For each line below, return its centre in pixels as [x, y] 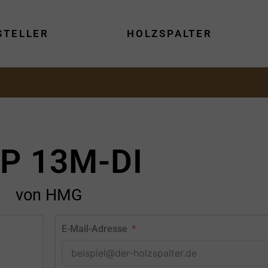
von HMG [49, 195]
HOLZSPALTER [170, 34]
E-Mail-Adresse [94, 229]
